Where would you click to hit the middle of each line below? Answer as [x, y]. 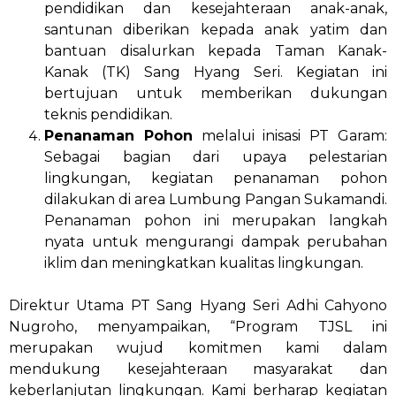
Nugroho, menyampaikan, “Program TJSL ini [198, 327]
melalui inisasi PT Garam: [290, 136]
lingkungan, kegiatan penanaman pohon [216, 179]
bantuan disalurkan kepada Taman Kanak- [216, 51]
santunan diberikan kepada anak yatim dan [216, 30]
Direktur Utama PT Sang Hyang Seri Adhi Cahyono [198, 306]
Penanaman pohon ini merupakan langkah [216, 221]
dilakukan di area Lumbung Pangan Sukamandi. [216, 200]
